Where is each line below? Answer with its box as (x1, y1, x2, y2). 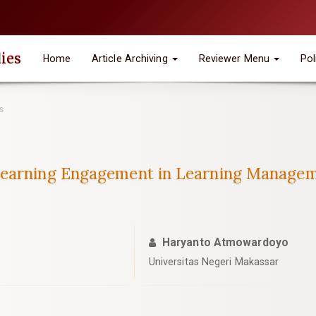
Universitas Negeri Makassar (148, 256, 279, 267)
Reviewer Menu (198, 52, 273, 64)
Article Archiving (91, 52, 171, 64)
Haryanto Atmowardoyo (162, 236, 288, 249)
